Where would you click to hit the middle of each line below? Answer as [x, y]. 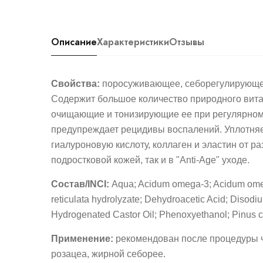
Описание [74, 42]
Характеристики [133, 42]
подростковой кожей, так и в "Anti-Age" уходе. [150, 160]
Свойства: [75, 84]
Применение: [82, 239]
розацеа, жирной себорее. [108, 254]
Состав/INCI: [81, 184]
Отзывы [187, 42]
